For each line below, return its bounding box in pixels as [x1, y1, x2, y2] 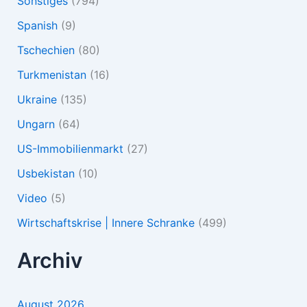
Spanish [16, 18, 58, 32]
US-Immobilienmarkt [16, 141, 123, 156]
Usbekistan [16, 166, 75, 180]
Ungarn [16, 116, 55, 131]
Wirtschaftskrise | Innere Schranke [16, 215, 195, 230]
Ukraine [16, 92, 57, 106]
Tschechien [16, 42, 75, 57]
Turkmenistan [16, 67, 86, 82]
